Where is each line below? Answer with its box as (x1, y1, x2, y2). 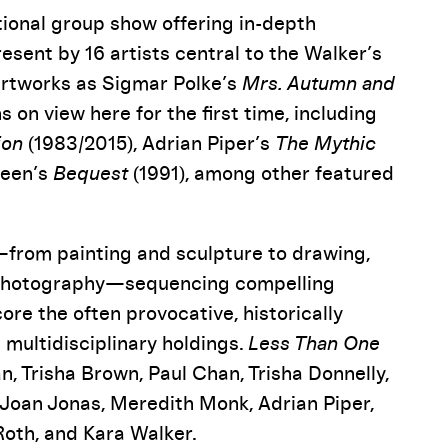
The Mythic (275, 134, 376, 155)
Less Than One (248, 334, 380, 355)
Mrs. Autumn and (242, 74, 395, 95)
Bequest (53, 164, 128, 185)
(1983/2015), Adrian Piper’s (23, 134, 275, 155)
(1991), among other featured (128, 164, 394, 185)
